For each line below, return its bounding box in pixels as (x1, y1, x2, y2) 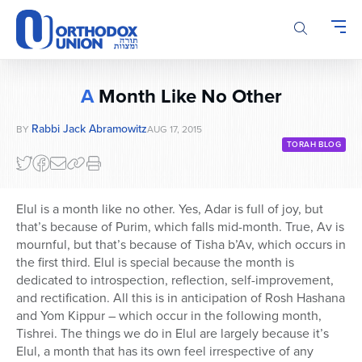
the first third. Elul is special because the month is (16, 253, 294, 272)
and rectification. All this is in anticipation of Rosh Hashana (16, 288, 345, 308)
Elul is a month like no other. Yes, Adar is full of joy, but (16, 200, 323, 219)
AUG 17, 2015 (147, 122, 202, 137)
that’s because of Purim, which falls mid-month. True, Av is (16, 217, 344, 237)
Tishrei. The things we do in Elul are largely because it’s (16, 324, 329, 343)
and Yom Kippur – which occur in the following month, (16, 306, 322, 326)
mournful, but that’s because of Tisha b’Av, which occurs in (16, 235, 346, 255)
